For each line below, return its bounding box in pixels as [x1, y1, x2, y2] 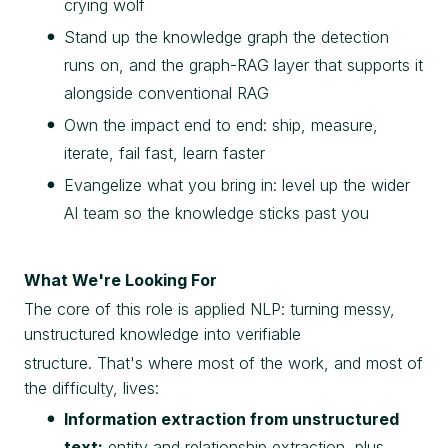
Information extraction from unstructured [64, 409, 399, 430]
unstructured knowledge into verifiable [24, 324, 301, 345]
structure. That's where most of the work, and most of [24, 353, 423, 374]
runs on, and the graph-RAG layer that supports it [64, 54, 423, 75]
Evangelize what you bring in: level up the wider [64, 174, 410, 195]
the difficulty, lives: [24, 378, 159, 399]
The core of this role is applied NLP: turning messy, [24, 299, 395, 320]
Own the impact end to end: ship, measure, [64, 114, 378, 135]
